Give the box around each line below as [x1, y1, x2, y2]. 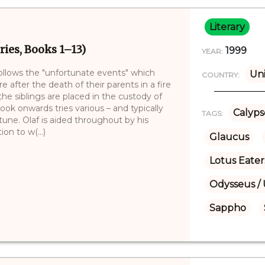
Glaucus [209, 131, 249, 143]
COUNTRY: [201, 70, 240, 79]
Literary [209, 21, 245, 33]
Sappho [209, 202, 246, 214]
